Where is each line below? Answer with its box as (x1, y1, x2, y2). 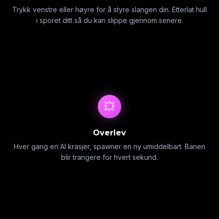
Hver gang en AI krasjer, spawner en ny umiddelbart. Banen (14, 142, 205, 151)
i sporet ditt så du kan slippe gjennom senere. (36, 16, 183, 24)
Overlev (93, 128, 126, 137)
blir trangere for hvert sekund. (61, 153, 158, 161)
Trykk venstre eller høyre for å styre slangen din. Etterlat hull (12, 5, 207, 14)
